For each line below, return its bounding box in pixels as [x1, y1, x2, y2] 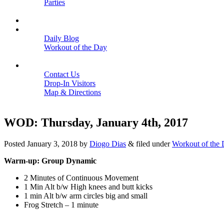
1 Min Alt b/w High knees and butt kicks [24, 182, 152, 191]
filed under [134, 139, 172, 148]
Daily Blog [44, 34, 79, 42]
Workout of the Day [44, 43, 107, 51]
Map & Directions [44, 88, 101, 96]
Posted [4, 139, 27, 148]
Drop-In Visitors [44, 79, 95, 87]
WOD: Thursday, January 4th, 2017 [4, 115, 188, 129]
